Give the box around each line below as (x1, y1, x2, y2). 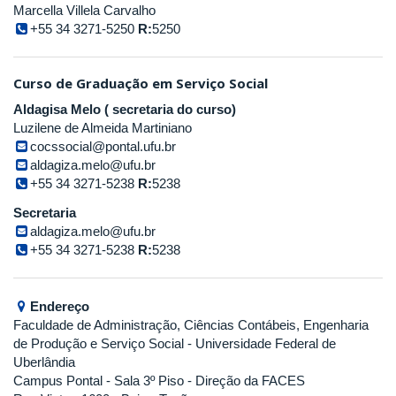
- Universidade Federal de (184, 335, 336, 351)
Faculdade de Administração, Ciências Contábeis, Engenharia (13, 316, 369, 332)
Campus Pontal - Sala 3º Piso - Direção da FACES (13, 372, 305, 388)
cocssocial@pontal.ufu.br (30, 138, 177, 154)
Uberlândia (13, 354, 75, 369)
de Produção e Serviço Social (13, 335, 184, 351)
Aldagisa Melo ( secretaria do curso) (13, 101, 236, 117)
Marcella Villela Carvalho (13, 3, 156, 18)
